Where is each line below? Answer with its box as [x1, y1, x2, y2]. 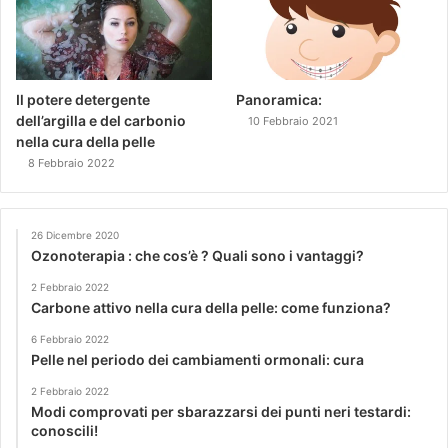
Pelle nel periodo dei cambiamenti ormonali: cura [31, 350, 364, 368]
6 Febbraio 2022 [31, 332, 109, 345]
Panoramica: [236, 90, 323, 108]
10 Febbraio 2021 [248, 113, 339, 128]
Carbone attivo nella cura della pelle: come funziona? [31, 298, 391, 316]
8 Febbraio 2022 [28, 155, 115, 170]
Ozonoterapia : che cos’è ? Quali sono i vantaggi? [31, 246, 364, 264]
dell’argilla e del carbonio [16, 111, 186, 129]
